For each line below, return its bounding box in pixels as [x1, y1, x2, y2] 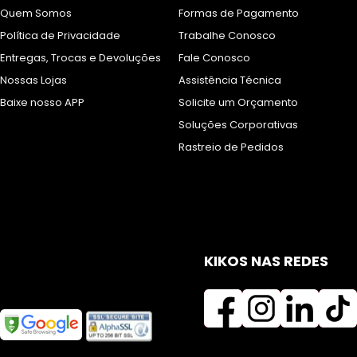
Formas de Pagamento [178, 6, 299, 21]
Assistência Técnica [178, 73, 281, 88]
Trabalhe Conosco [178, 28, 276, 43]
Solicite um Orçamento [178, 95, 298, 110]
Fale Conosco [178, 50, 250, 65]
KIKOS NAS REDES [204, 251, 328, 271]
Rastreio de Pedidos [178, 139, 284, 155]
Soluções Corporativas [178, 117, 298, 132]
